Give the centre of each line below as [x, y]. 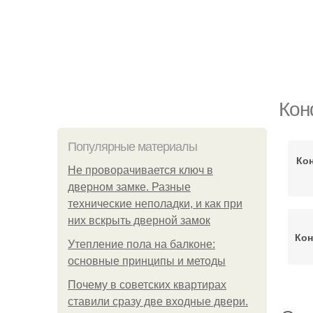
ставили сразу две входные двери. [158, 301]
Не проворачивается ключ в [140, 170]
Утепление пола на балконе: [141, 244]
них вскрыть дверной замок [139, 220]
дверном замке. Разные [129, 187]
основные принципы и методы [147, 261]
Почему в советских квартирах [147, 285]
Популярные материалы [132, 147]
